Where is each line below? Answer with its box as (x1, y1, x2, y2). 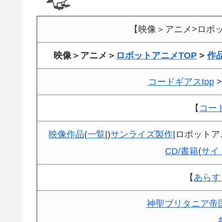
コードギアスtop (148, 76, 214, 87)
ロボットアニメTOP (116, 50, 197, 60)
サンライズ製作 (111, 129, 173, 139)
